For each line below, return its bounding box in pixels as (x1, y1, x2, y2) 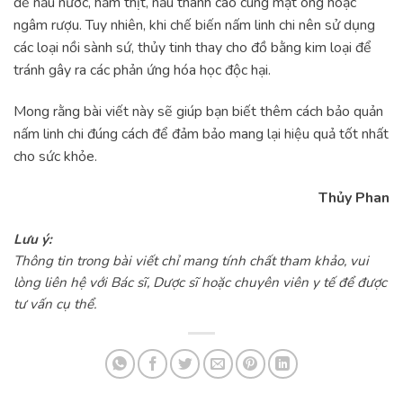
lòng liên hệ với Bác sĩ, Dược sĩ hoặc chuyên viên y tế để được (13, 273, 387, 291)
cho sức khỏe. (13, 147, 101, 167)
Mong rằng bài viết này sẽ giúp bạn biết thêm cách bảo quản (13, 102, 383, 122)
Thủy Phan (318, 187, 390, 208)
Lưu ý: (13, 229, 52, 248)
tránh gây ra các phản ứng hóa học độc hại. (13, 60, 271, 81)
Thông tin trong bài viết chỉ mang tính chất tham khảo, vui (13, 251, 369, 270)
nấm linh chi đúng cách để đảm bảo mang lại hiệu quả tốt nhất (13, 124, 389, 145)
